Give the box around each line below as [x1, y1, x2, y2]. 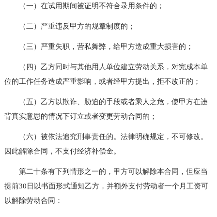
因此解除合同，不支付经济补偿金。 [4, 147, 121, 155]
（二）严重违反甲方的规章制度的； [4, 22, 135, 30]
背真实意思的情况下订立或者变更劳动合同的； [4, 112, 157, 120]
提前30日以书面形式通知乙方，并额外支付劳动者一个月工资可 [4, 182, 208, 190]
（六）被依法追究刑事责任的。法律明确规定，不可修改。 [4, 132, 208, 140]
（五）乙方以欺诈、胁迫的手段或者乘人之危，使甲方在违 [4, 97, 208, 106]
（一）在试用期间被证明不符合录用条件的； [4, 1, 164, 10]
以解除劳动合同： [4, 196, 62, 204]
